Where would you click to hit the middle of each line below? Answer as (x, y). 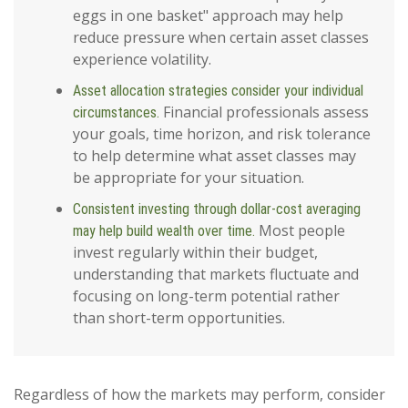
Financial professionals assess (264, 112)
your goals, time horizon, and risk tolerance (222, 134)
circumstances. (116, 113)
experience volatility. (142, 60)
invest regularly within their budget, (195, 253)
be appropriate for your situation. (189, 178)
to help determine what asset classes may (214, 156)
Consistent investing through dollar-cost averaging (217, 209)
